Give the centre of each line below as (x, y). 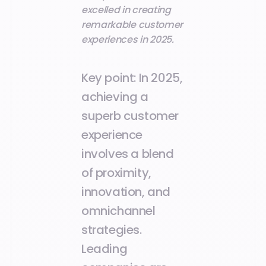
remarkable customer (132, 25)
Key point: (109, 77)
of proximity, (116, 172)
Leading (104, 248)
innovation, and (126, 191)
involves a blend (128, 153)
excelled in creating (126, 10)
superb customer (130, 115)
